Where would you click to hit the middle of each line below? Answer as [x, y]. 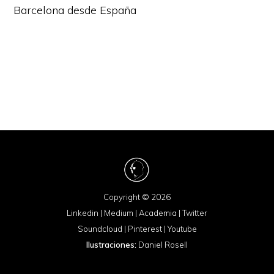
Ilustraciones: [111, 245]
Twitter [195, 213]
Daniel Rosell [163, 245]
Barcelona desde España [75, 10]
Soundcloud [100, 229]
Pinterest [145, 229]
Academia [158, 213]
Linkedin [83, 213]
